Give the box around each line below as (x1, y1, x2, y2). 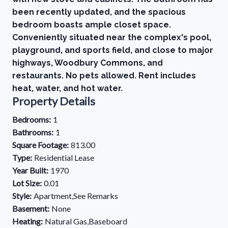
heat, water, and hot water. (12, 83, 123, 93)
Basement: (12, 204, 49, 213)
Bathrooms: (12, 127, 53, 137)
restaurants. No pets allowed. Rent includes (12, 71, 196, 80)
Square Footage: (12, 140, 69, 150)
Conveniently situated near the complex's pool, (12, 33, 211, 42)
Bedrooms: (12, 115, 51, 124)
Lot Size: (12, 178, 42, 188)
